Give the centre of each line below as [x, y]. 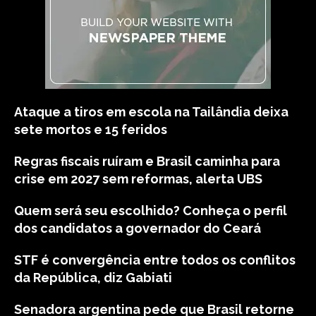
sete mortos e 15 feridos [91, 129]
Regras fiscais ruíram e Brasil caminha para [147, 161]
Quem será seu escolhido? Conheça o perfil [151, 211]
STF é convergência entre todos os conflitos [155, 260]
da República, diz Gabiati [93, 278]
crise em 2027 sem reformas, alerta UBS [138, 179]
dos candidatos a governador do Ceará [138, 228]
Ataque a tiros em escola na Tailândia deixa [151, 112]
